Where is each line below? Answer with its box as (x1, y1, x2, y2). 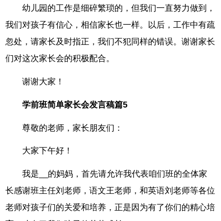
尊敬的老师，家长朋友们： (22, 123, 123, 133)
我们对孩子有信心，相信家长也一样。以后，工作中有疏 (5, 20, 216, 30)
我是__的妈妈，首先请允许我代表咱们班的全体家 (22, 169, 208, 179)
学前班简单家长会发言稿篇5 (22, 100, 128, 110)
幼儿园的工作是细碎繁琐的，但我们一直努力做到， (22, 3, 216, 13)
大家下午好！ (22, 146, 73, 156)
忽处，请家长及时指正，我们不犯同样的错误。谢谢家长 (5, 37, 216, 47)
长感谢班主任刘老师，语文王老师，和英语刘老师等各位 (5, 186, 216, 196)
